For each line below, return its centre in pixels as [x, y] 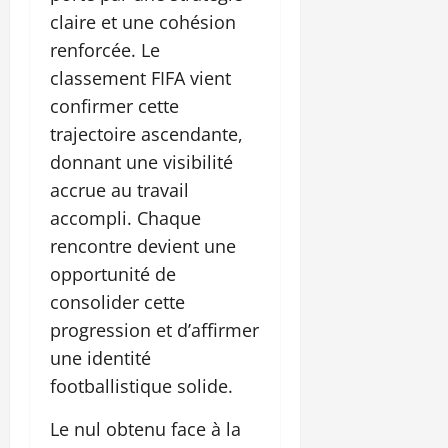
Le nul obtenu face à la [145, 428]
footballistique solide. [141, 385]
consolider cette [117, 301]
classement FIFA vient [140, 77]
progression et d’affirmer [154, 329]
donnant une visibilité [141, 161]
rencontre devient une [143, 245]
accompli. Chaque [125, 217]
